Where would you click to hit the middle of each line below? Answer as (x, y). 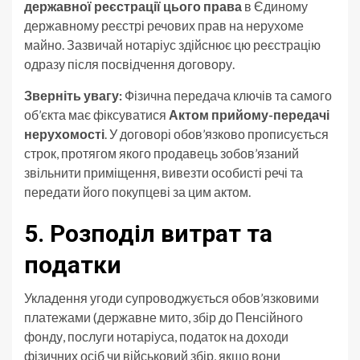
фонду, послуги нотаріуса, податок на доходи (156, 337)
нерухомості (64, 134)
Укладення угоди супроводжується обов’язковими (172, 298)
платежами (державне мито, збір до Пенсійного (164, 317)
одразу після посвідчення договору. (129, 64)
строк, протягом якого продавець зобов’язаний (162, 153)
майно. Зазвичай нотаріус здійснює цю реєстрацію (172, 45)
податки (73, 265)
